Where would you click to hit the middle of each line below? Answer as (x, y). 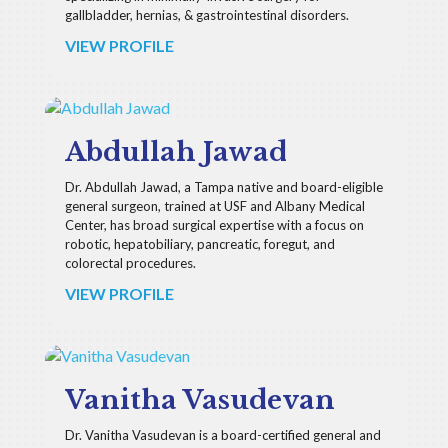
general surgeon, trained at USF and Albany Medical (214, 206)
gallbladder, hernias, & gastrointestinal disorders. (206, 15)
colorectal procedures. (130, 263)
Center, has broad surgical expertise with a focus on (214, 225)
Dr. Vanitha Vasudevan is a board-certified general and (222, 435)
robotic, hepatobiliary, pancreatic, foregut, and (199, 244)
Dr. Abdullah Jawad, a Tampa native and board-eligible (223, 187)
